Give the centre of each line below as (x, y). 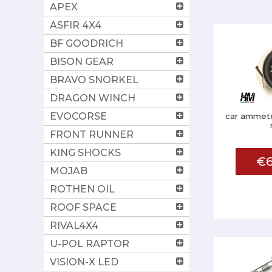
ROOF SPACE (83, 207)
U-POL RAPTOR (90, 243)
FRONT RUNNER (92, 134)
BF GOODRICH (87, 43)
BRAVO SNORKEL (94, 80)
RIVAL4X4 (74, 225)
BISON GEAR (82, 61)
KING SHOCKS (85, 152)
